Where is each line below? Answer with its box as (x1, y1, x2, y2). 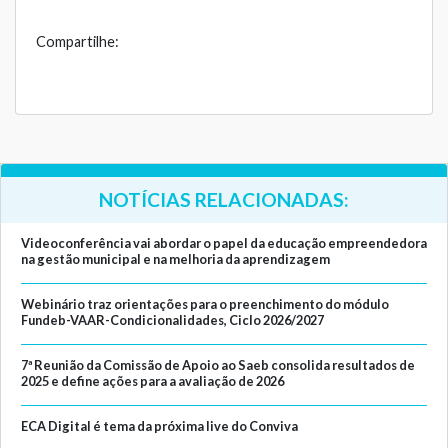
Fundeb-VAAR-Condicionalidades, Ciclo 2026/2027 (21, 312, 324, 329)
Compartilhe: (36, 32, 119, 50)
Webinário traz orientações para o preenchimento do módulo (21, 296, 389, 313)
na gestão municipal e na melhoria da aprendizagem (21, 251, 330, 268)
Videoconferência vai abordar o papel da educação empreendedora (21, 235, 427, 252)
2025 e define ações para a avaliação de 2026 (21, 373, 284, 390)
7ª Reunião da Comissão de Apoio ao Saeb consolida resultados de (21, 357, 415, 374)
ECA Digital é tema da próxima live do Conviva (21, 418, 298, 435)
